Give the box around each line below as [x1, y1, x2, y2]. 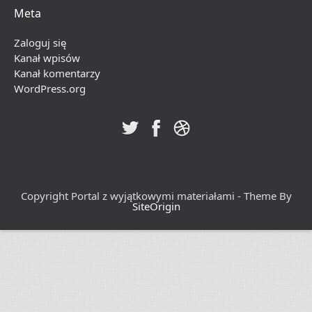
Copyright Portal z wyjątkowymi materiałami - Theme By [20, 189, 292, 203]
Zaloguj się [14, 36, 66, 49]
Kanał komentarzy [14, 66, 100, 80]
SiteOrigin [132, 199, 180, 213]
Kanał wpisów [14, 51, 80, 65]
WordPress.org [14, 81, 86, 95]
